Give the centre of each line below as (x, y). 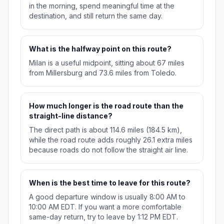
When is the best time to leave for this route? (110, 183)
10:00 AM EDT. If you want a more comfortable (105, 207)
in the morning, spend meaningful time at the (102, 6)
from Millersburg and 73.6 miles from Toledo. (103, 73)
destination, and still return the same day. (96, 16)
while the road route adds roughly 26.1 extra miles (111, 140)
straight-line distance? (71, 116)
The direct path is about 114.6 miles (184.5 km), (105, 130)
